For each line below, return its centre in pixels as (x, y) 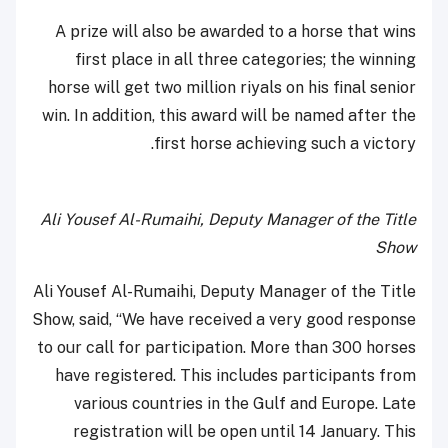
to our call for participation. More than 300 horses (226, 348)
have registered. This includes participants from (235, 376)
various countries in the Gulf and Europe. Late (245, 404)
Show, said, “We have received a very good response (224, 320)
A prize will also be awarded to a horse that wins (235, 32)
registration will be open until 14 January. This (244, 432)
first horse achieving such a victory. (285, 144)
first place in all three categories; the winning (245, 60)
